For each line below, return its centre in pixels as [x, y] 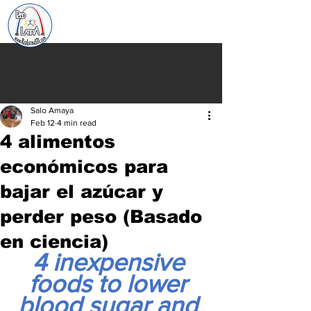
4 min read [77, 123]
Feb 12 [43, 123]
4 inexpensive [111, 262]
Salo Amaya [52, 110]
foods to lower [111, 284]
